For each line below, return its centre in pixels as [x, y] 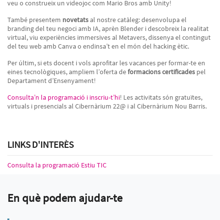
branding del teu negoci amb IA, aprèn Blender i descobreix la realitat [108, 28]
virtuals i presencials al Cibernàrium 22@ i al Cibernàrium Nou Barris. [108, 106]
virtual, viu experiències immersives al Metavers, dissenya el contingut [109, 37]
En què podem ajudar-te [65, 198]
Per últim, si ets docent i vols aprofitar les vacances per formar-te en [106, 63]
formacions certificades [161, 72]
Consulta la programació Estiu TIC [57, 165]
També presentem [35, 20]
